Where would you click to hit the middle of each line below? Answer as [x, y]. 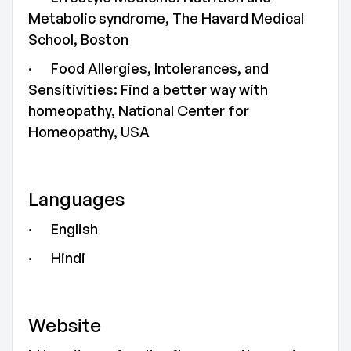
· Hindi [57, 258]
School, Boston [78, 39]
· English [63, 229]
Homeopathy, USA [89, 132]
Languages [76, 199]
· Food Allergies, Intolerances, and [148, 68]
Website [65, 325]
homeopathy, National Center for [139, 110]
